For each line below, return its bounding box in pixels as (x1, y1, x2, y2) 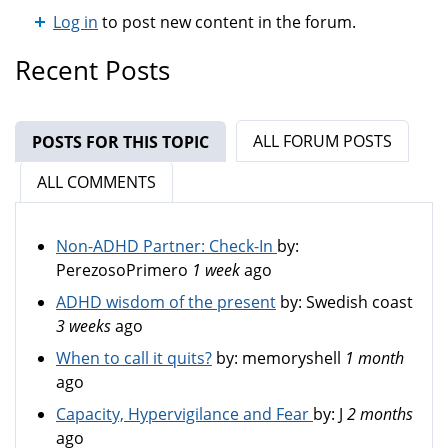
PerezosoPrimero (56, 259, 188, 281)
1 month (345, 347, 404, 369)
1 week (192, 259, 240, 281)
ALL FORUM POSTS (253, 130, 392, 152)
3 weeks (56, 315, 111, 337)
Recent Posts (15, 53, 170, 88)
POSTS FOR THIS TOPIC (32, 131, 209, 153)
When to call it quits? (56, 347, 212, 369)
